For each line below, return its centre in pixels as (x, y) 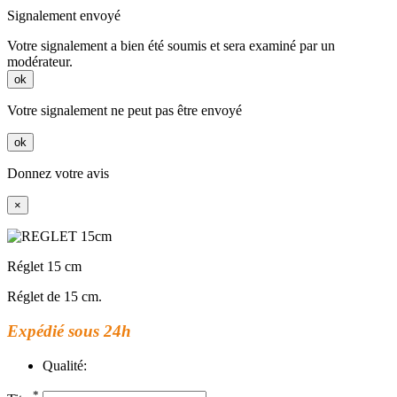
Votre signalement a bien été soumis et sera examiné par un (171, 46)
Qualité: (65, 365)
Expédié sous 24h (69, 331)
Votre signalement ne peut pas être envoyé (125, 111)
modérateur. (40, 62)
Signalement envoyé (64, 16)
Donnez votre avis (58, 174)
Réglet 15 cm (44, 267)
